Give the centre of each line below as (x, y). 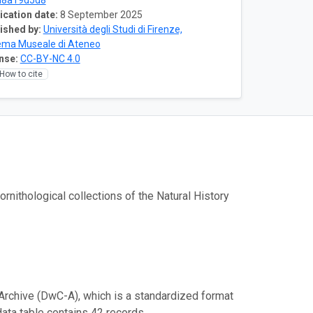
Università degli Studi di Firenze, (112, 29)
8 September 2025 (101, 15)
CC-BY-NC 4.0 (50, 59)
